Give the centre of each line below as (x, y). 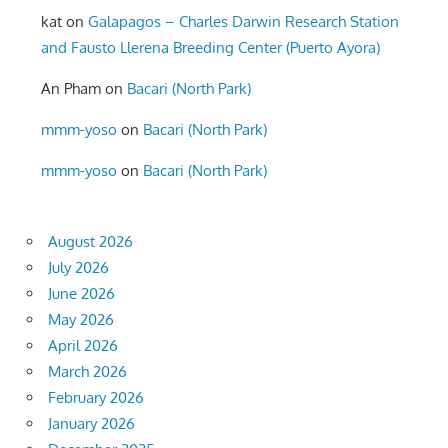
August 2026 (90, 242)
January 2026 (91, 424)
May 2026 (81, 320)
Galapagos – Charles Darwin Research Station (244, 22)
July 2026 (78, 268)
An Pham (71, 89)
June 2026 (81, 294)
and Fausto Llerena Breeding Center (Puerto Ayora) (211, 48)
